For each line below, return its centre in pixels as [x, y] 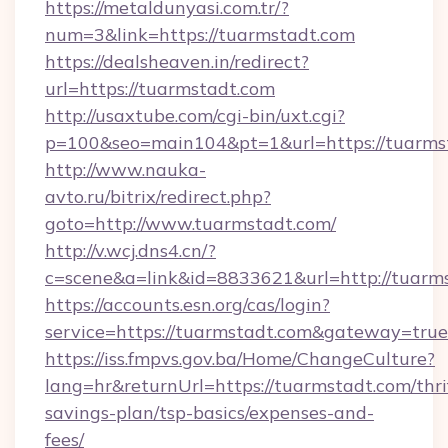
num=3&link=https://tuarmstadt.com [200, 34]
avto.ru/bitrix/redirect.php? [158, 196]
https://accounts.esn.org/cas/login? [187, 304]
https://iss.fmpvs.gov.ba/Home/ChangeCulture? [240, 358]
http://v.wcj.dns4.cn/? [130, 250]
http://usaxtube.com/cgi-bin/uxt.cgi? [195, 115]
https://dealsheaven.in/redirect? [177, 61]
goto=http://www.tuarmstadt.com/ [190, 223]
